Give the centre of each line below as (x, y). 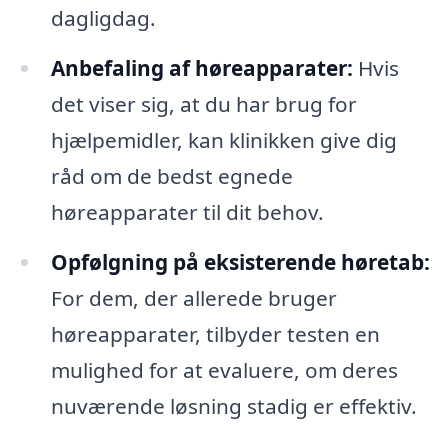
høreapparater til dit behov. (187, 211)
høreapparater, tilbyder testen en (215, 333)
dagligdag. (103, 18)
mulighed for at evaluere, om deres (224, 369)
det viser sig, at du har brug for (203, 103)
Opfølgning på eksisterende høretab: (240, 261)
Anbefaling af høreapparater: (201, 67)
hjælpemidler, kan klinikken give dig (223, 139)
